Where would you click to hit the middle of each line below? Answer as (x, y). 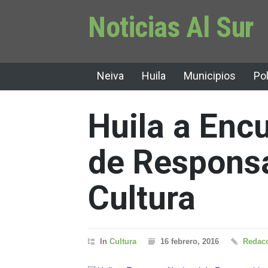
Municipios (210, 76)
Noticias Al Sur (171, 27)
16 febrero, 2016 (190, 241)
